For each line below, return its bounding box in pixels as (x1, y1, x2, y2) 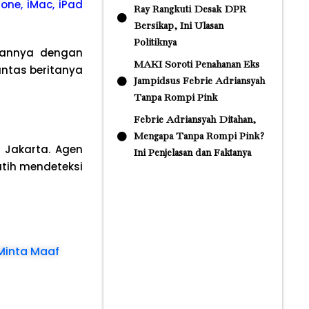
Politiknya (133, 37, 177, 48)
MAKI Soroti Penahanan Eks (133, 59, 259, 70)
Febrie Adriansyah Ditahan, (133, 114, 256, 126)
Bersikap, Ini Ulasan (133, 21, 223, 32)
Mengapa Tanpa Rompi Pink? (133, 131, 265, 142)
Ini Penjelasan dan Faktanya (133, 148, 251, 159)
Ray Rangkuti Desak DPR (133, 4, 246, 15)
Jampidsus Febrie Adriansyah (133, 76, 265, 87)
